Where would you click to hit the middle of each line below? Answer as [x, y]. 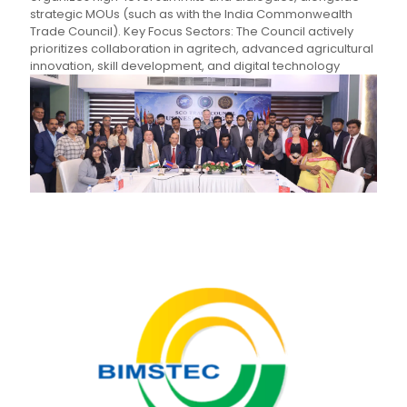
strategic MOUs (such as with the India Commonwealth [191, 15]
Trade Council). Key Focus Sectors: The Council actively [192, 32]
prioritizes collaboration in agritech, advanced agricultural [202, 49]
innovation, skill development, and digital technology [185, 66]
